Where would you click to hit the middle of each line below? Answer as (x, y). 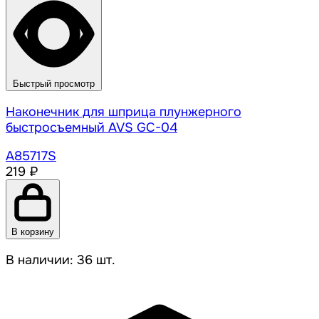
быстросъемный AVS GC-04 (91, 128)
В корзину (33, 232)
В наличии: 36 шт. (61, 260)
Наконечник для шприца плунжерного (124, 112)
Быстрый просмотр (54, 84)
